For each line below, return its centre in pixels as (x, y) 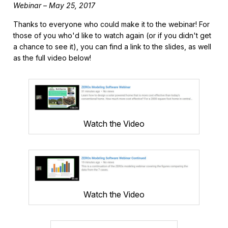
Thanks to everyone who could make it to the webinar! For (112, 24)
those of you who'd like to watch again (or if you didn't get (112, 35)
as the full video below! (52, 58)
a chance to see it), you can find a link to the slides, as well (112, 46)
